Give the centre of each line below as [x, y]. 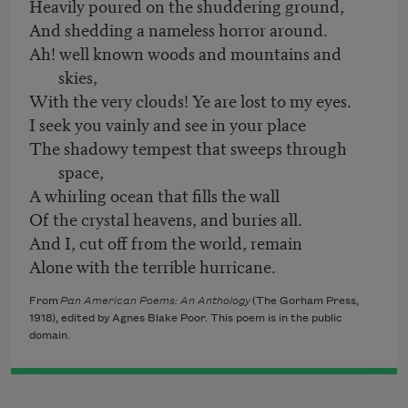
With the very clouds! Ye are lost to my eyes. [190, 100]
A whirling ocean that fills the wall [154, 195]
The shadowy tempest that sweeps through [188, 148]
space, [81, 171]
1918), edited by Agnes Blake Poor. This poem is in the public [186, 319]
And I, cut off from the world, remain [166, 242]
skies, [78, 76]
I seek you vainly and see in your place [168, 124]
